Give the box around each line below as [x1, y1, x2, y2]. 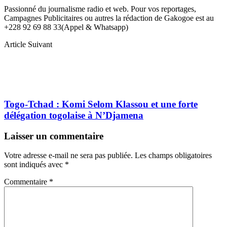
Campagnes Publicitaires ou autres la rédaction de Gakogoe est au [4, 14, 214, 23]
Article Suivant [4, 40, 52, 49]
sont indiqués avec [4, 160, 65, 169]
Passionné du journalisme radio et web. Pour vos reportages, [4, 5, 196, 14]
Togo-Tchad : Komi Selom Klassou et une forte [4, 98, 198, 109]
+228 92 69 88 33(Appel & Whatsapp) [4, 23, 128, 32]
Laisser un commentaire [4, 130, 103, 141]
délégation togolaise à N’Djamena [4, 109, 143, 121]
